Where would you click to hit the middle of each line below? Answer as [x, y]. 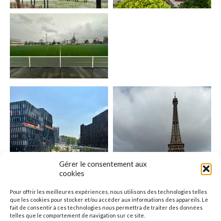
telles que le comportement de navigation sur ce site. [77, 215]
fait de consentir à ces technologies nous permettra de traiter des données [106, 207]
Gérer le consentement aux [103, 164]
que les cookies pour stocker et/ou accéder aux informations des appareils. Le [109, 200]
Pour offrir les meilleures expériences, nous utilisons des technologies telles [109, 192]
